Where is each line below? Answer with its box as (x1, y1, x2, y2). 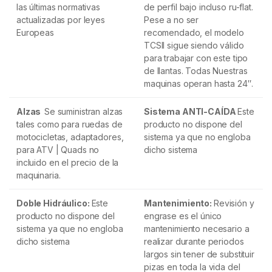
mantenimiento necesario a (144, 223, 250, 234)
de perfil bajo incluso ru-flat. (144, 2, 253, 12)
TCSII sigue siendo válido (144, 40, 244, 50)
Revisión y (213, 198, 254, 208)
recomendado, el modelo (144, 27, 244, 38)
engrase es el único (144, 211, 222, 221)
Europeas (16, 27, 54, 38)
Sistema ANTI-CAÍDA (144, 106, 236, 117)
